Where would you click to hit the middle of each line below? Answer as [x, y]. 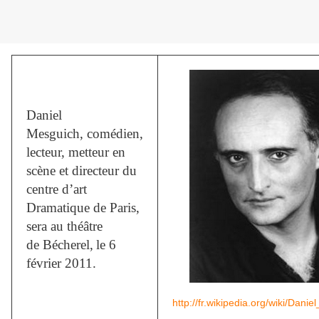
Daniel [44, 115]
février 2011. [61, 263]
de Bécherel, [60, 245]
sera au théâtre [64, 226]
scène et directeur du [82, 171]
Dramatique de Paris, [83, 208]
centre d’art [57, 189]
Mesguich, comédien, [85, 134]
